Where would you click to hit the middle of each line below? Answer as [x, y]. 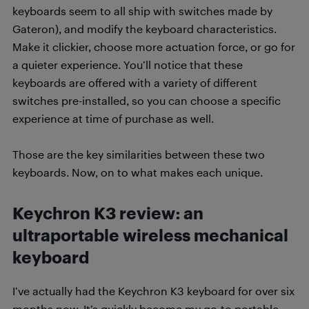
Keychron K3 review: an [108, 213]
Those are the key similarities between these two [139, 154]
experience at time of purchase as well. [113, 119]
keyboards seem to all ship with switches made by [142, 11]
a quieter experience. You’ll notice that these [128, 65]
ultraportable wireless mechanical [150, 236]
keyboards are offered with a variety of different [135, 83]
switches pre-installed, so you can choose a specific [147, 101]
